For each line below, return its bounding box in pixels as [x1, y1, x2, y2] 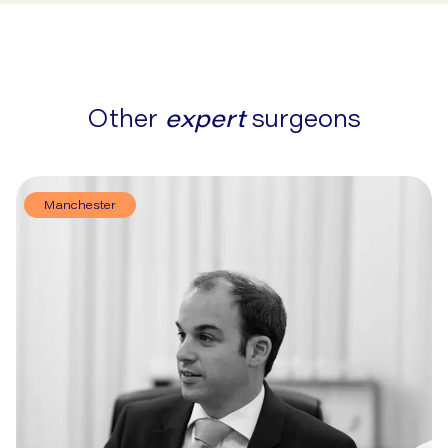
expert [164, 102, 252, 134]
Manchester [44, 197, 116, 213]
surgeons [251, 102, 361, 134]
